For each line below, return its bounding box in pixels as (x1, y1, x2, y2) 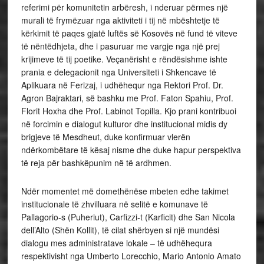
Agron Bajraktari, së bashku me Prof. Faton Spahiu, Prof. (21, 91, 233, 104)
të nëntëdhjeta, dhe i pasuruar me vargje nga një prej (21, 39, 220, 52)
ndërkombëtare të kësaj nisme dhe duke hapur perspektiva (21, 143, 241, 156)
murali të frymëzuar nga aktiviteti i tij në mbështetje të (21, 14, 220, 26)
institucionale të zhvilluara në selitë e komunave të (21, 197, 208, 210)
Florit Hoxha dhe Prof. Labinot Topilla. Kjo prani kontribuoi (21, 104, 236, 117)
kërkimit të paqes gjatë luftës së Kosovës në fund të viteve (21, 27, 237, 39)
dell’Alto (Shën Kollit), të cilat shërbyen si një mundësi (21, 223, 219, 236)
